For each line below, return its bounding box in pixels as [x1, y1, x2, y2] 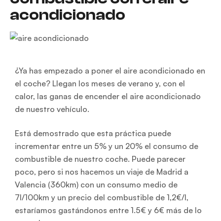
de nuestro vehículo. [15, 104, 89, 114]
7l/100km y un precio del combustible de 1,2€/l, [15, 192, 188, 202]
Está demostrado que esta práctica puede [15, 128, 171, 138]
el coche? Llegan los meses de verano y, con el [15, 78, 185, 89]
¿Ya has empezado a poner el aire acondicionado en [15, 66, 205, 76]
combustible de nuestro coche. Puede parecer [15, 153, 185, 164]
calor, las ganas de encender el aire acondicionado [15, 91, 201, 102]
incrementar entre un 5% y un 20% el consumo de [15, 141, 198, 151]
